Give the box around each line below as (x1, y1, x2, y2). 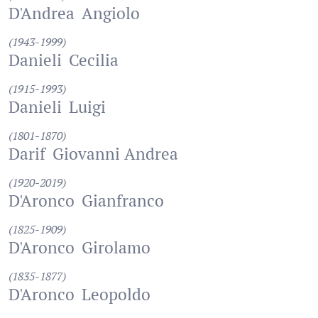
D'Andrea (9, 2, 75, 24)
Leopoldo (82, 283, 150, 305)
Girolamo (82, 236, 150, 258)
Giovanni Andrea (53, 143, 178, 165)
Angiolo (82, 2, 140, 24)
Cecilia (69, 49, 119, 71)
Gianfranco (82, 190, 164, 212)
